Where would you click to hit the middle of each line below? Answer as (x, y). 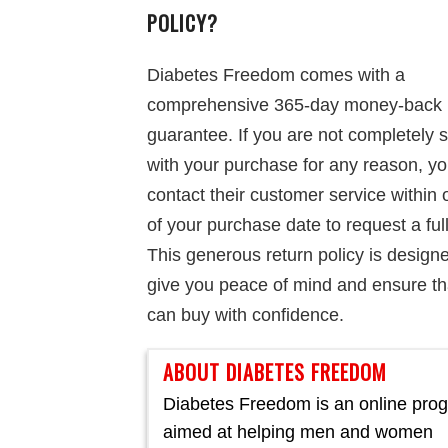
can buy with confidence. (245, 315)
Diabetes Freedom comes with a (276, 75)
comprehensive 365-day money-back (294, 105)
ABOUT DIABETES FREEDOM (275, 372)
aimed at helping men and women (298, 432)
